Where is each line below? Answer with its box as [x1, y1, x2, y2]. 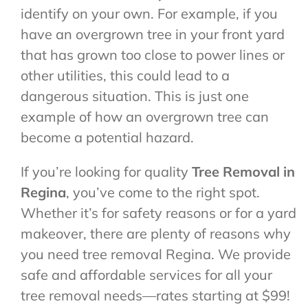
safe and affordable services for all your [20, 266, 272, 284]
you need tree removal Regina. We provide [20, 245, 291, 263]
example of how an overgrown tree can [20, 108, 269, 126]
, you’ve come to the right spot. [65, 184, 260, 201]
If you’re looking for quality [20, 163, 188, 181]
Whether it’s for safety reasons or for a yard [20, 204, 296, 222]
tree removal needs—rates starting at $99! [20, 287, 290, 305]
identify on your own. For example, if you [20, 5, 278, 23]
